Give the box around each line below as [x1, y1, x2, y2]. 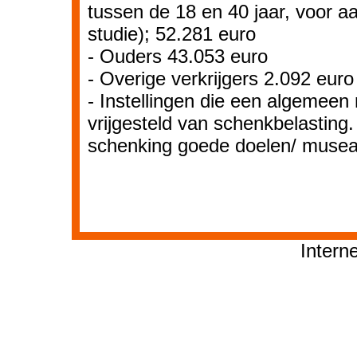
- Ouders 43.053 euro [88, 45, 268, 67]
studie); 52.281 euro [88, 23, 256, 45]
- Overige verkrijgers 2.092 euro [88, 68, 354, 89]
